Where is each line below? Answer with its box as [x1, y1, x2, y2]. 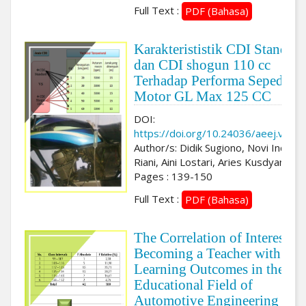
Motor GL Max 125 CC [134, 87, 271, 105]
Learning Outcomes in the [134, 260, 284, 277]
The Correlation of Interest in [134, 229, 303, 246]
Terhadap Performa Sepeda [134, 72, 290, 89]
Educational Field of [134, 276, 253, 293]
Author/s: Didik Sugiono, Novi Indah [134, 140, 297, 154]
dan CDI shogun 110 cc [134, 56, 270, 73]
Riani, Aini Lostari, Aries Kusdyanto [134, 154, 295, 169]
